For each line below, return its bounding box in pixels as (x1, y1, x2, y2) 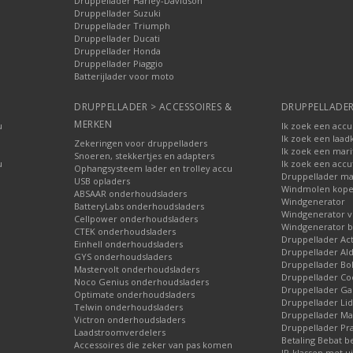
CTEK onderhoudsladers (74, 225, 176, 237)
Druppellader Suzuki (74, 6, 162, 19)
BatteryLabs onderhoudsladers (74, 199, 205, 212)
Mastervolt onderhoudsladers (74, 262, 200, 275)
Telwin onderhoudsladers (74, 300, 184, 313)
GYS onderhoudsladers (74, 250, 173, 262)
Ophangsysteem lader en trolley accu (74, 162, 233, 174)
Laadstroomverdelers (74, 325, 166, 338)
